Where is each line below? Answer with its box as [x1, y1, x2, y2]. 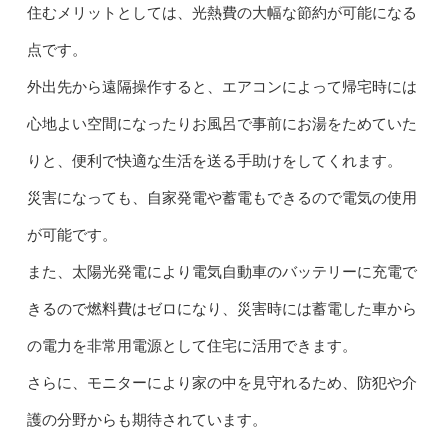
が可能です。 [26, 227, 117, 243]
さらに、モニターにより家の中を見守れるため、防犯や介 [26, 375, 417, 391]
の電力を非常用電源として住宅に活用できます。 [26, 338, 357, 354]
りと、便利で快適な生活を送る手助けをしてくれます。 [26, 153, 402, 169]
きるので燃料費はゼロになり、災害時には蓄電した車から [26, 301, 417, 317]
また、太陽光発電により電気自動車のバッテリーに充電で [26, 264, 417, 280]
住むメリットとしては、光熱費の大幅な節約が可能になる [26, 5, 417, 21]
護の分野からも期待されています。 [26, 412, 267, 428]
